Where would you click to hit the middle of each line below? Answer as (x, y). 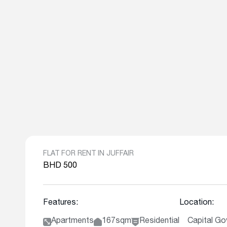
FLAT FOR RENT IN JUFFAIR (88, 154)
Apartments (72, 221)
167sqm (117, 221)
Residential (159, 221)
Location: (197, 203)
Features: (61, 203)
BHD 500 (60, 166)
